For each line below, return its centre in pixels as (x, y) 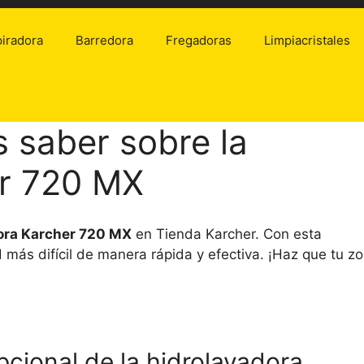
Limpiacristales (307, 41)
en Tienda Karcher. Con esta (227, 234)
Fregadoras (198, 41)
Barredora (104, 41)
